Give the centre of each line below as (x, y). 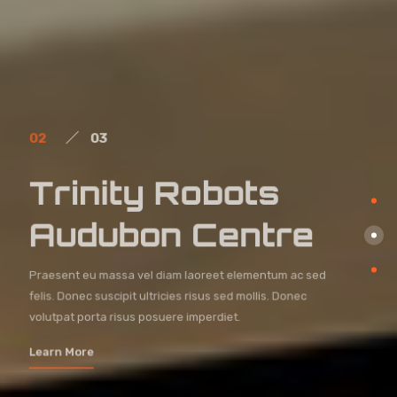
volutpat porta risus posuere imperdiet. (134, 318)
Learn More (59, 354)
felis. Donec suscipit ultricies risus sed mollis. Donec (167, 297)
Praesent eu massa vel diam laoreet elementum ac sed (177, 276)
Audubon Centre (171, 235)
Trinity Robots (154, 192)
